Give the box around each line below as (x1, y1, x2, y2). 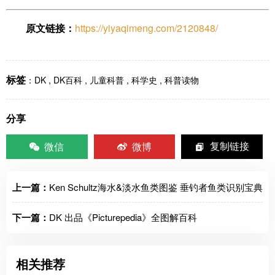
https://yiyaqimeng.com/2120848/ (75, 20, 218, 35)
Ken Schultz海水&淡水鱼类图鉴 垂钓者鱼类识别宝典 (49, 180, 263, 193)
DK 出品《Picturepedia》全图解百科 (49, 210, 197, 223)
